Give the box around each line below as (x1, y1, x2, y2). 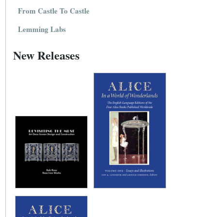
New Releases (13, 46, 80, 64)
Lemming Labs (18, 24, 66, 35)
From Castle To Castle (18, 5, 90, 16)
